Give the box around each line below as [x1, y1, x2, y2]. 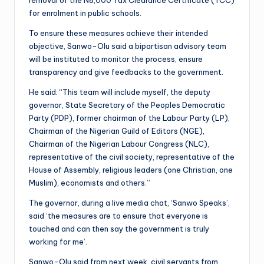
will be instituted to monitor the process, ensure [29, 54, 203, 64]
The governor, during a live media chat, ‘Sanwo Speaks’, [29, 197, 230, 207]
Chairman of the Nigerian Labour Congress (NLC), [29, 138, 209, 148]
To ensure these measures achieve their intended [29, 28, 208, 38]
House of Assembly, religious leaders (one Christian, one [29, 164, 233, 174]
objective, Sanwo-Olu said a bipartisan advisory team [29, 41, 226, 51]
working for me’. [29, 236, 87, 246]
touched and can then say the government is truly [29, 223, 209, 233]
